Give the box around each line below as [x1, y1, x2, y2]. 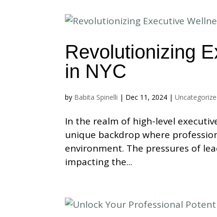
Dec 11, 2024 [125, 93, 168, 102]
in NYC [65, 61, 127, 82]
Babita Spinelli [74, 93, 118, 102]
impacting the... [65, 155, 133, 168]
